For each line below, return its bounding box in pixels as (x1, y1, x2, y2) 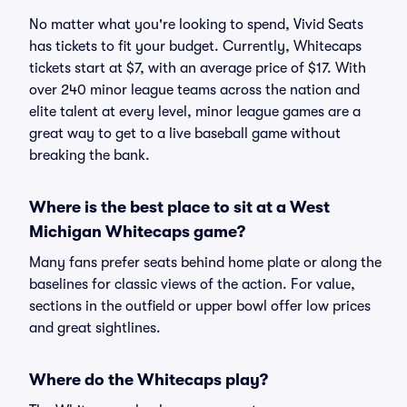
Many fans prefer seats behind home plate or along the (29, 254, 382, 271)
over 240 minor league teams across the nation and (29, 82, 360, 98)
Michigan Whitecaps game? (29, 223, 245, 241)
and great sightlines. (29, 320, 161, 336)
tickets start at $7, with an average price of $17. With (29, 60, 366, 76)
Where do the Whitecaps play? (29, 371, 268, 389)
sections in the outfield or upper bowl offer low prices (29, 298, 371, 314)
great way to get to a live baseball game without (29, 125, 341, 142)
